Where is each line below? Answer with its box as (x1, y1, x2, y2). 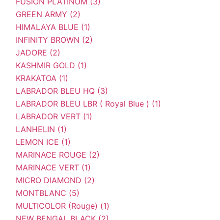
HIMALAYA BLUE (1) (16, 22, 90, 32)
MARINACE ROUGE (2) (16, 149, 100, 160)
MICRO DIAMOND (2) (16, 175, 95, 185)
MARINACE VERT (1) (16, 162, 91, 172)
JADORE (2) (16, 47, 60, 57)
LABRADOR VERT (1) (16, 111, 92, 121)
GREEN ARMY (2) (16, 9, 81, 19)
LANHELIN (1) (16, 124, 67, 134)
